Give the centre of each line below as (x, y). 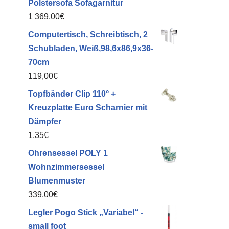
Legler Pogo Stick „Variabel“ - (86, 212)
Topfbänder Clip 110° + (72, 94)
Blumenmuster (57, 181)
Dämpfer (45, 121)
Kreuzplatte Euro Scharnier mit (88, 108)
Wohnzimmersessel (66, 167)
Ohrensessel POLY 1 (68, 153)
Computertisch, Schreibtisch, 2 (88, 35)
